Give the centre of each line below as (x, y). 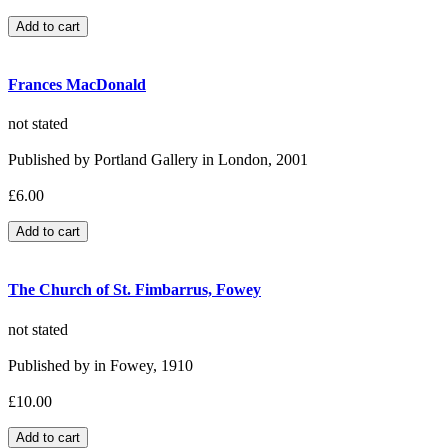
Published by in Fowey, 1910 (100, 365)
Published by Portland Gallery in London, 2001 (158, 160)
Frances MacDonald (77, 84)
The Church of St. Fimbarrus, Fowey (134, 290)
